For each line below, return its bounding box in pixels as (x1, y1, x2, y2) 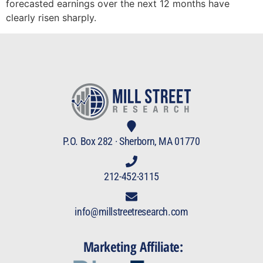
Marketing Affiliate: (83, 237, 183, 256)
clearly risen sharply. (6, 12, 96, 24)
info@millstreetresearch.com (75, 205, 188, 218)
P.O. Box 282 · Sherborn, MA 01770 (63, 134, 200, 147)
